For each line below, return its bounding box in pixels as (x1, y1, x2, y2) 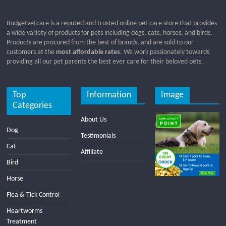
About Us (81, 116, 107, 124)
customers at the (7, 48, 55, 56)
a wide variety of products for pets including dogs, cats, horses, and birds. (7, 29, 213, 37)
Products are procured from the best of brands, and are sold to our (7, 38, 194, 46)
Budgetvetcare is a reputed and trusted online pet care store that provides (7, 19, 217, 27)
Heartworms (7, 207, 43, 215)
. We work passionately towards (120, 48, 210, 56)
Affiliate (81, 148, 103, 156)
